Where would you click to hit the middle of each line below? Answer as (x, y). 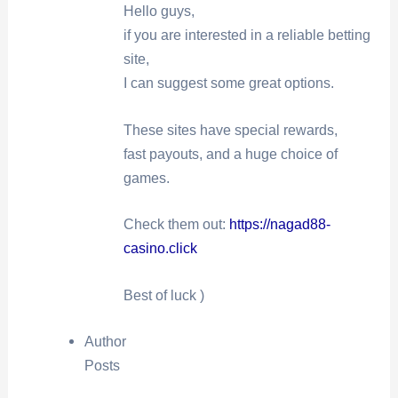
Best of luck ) (163, 295)
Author (105, 342)
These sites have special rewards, (230, 130)
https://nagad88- (279, 225)
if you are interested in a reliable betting (247, 36)
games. (146, 178)
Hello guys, (159, 12)
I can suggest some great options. (228, 84)
